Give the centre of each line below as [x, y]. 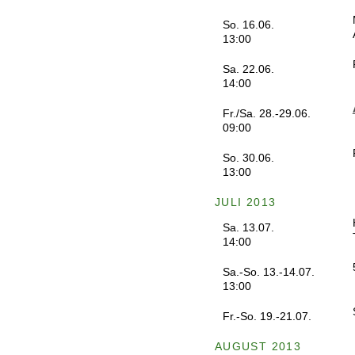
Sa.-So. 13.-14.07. [268, 272]
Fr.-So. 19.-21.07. [267, 316]
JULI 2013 [245, 202]
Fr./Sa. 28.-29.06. [266, 113]
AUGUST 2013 [258, 346]
